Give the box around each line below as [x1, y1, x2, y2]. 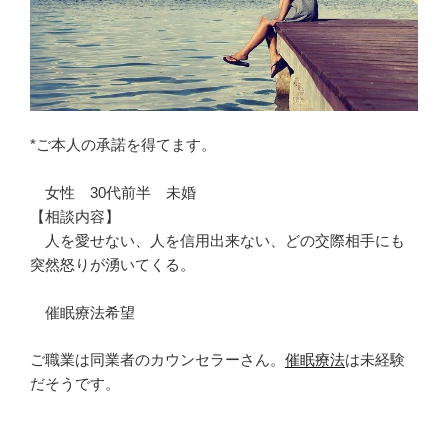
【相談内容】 [30, 208, 120, 225]
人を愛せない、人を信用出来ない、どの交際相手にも [30, 232, 405, 249]
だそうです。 [30, 374, 120, 392]
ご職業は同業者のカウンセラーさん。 [30, 350, 285, 368]
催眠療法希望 [30, 304, 135, 321]
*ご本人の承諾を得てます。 [30, 136, 216, 153]
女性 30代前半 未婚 [30, 184, 196, 201]
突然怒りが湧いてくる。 [30, 256, 195, 273]
